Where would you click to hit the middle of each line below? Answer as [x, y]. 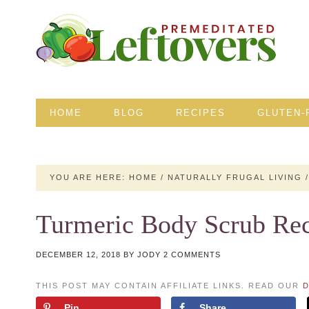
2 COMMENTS [192, 254]
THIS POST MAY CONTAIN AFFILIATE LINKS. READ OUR [169, 285]
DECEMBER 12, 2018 [78, 254]
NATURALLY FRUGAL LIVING [235, 178]
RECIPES [201, 113]
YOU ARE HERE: [89, 178]
